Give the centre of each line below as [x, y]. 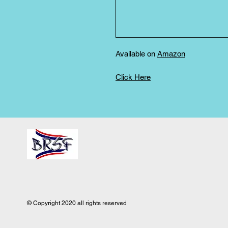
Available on [136, 54]
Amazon [171, 54]
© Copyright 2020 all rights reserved [77, 203]
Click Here [133, 77]
